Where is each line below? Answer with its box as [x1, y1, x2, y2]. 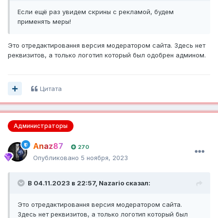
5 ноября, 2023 [81, 153, 128, 162]
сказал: [124, 179, 150, 187]
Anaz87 [33, 141, 63, 151]
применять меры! [18, 17, 71, 25]
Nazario [99, 179, 124, 187]
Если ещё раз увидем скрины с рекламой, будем [18, 7, 174, 16]
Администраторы [14, 122, 68, 129]
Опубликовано [33, 153, 81, 162]
